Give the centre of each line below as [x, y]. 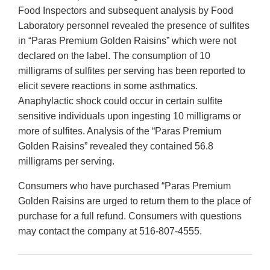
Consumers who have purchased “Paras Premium [124, 186]
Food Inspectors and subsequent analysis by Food [126, 11]
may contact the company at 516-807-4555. [110, 231]
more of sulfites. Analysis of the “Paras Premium [120, 131]
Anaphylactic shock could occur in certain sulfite [120, 101]
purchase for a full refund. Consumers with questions [130, 216]
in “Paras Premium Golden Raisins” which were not [127, 41]
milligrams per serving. [66, 162]
